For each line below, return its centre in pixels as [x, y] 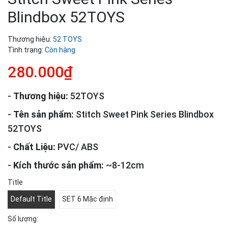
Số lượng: [23, 219]
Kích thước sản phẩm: [58, 165]
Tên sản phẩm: [44, 114]
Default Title [31, 199]
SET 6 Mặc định [88, 199]
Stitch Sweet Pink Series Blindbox [144, 114]
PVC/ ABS [77, 147]
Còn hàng [60, 50]
